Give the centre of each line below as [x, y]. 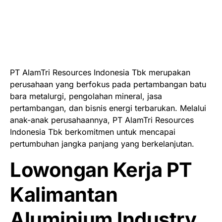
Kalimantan [64, 194]
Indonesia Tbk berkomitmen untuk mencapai [93, 132]
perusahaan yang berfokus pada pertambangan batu [108, 84]
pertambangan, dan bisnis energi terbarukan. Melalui [108, 108]
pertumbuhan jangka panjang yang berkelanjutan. [102, 143]
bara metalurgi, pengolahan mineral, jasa [86, 96]
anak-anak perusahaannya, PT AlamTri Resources [102, 120]
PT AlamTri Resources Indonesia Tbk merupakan [100, 72]
